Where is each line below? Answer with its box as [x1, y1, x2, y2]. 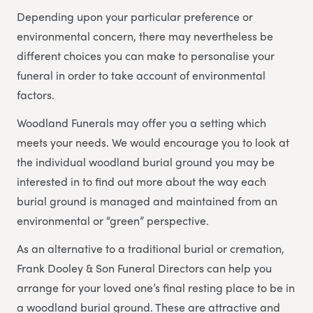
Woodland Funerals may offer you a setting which [17, 114, 266, 131]
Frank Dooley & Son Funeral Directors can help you [17, 259, 272, 276]
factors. [17, 86, 54, 103]
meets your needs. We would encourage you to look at [17, 133, 289, 150]
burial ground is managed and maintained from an [17, 192, 277, 209]
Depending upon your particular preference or [17, 8, 253, 24]
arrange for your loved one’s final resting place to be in [17, 279, 295, 296]
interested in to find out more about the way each [17, 173, 266, 189]
